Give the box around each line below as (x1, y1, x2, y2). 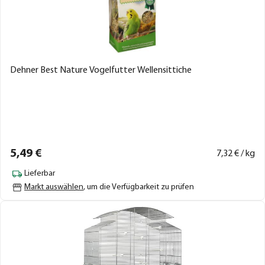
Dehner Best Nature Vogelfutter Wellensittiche (10, 65, 192, 75)
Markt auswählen (24, 182, 83, 192)
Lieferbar (24, 169, 55, 178)
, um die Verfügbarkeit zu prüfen (83, 182, 194, 192)
